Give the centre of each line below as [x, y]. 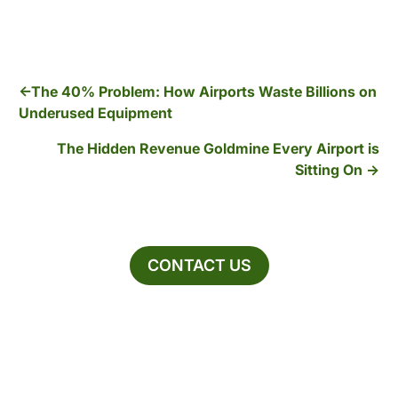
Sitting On [328, 170]
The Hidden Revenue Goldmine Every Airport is [218, 149]
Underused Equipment [96, 113]
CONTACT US [199, 265]
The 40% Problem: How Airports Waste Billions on [204, 92]
